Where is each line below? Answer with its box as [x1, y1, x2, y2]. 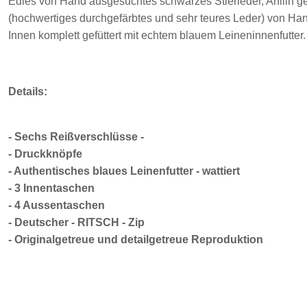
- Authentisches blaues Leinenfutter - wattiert [8, 165, 240, 177]
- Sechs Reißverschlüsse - [8, 131, 144, 143]
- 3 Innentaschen [8, 182, 95, 194]
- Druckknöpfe [8, 148, 82, 160]
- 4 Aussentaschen [8, 199, 105, 211]
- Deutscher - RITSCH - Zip [8, 217, 145, 228]
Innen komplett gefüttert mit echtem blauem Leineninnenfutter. [8, 29, 306, 41]
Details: [8, 86, 47, 97]
